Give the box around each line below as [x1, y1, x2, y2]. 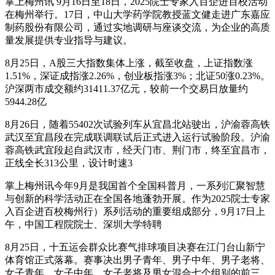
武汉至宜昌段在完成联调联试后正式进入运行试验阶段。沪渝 [5, 131, 270, 142]
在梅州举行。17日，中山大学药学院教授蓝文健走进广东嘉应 [5, 9, 270, 20]
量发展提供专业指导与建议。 [5, 34, 133, 45]
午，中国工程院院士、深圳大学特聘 [5, 219, 162, 230]
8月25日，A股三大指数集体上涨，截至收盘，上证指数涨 [5, 57, 253, 68]
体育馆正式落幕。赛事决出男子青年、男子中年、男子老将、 [5, 254, 270, 265]
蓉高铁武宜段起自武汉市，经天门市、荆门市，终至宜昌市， [5, 144, 270, 155]
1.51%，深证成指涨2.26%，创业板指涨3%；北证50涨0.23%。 [5, 70, 270, 81]
